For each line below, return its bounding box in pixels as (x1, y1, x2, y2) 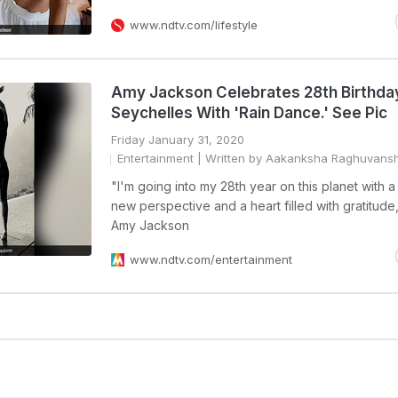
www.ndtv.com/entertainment (130, 252, 292, 267)
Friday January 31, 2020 (111, 132, 244, 147)
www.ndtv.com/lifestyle (130, 18, 258, 32)
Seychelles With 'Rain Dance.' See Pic (111, 104, 387, 122)
